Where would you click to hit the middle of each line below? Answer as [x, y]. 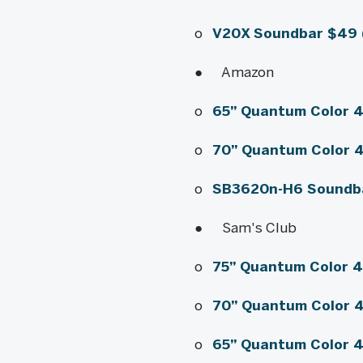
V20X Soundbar [269, 33]
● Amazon [235, 72]
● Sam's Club [247, 228]
